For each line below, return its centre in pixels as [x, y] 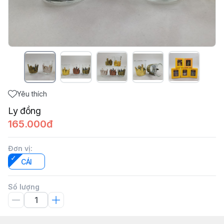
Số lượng [24, 186]
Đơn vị [19, 148]
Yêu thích [32, 93]
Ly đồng [24, 110]
